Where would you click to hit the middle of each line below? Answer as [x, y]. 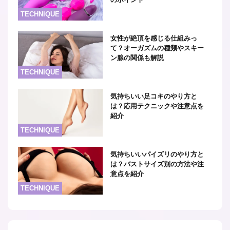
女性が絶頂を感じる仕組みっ [154, 38]
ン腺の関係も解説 [137, 57]
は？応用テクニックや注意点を [157, 106]
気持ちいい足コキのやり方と [154, 97]
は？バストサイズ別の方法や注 [157, 164]
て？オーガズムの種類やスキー [157, 48]
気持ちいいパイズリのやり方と [157, 155]
